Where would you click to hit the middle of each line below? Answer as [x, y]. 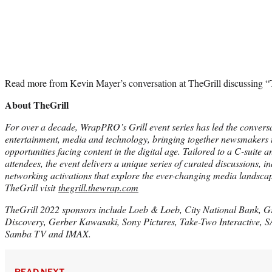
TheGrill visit [32, 187]
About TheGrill [37, 104]
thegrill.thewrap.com [98, 187]
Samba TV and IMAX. [48, 233]
